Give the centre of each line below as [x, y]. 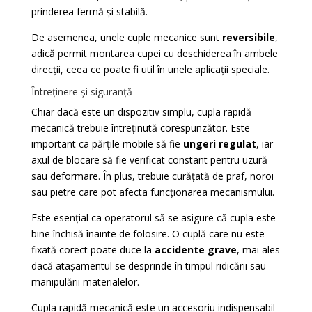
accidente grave [195, 250]
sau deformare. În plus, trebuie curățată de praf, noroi [152, 176]
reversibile [248, 37]
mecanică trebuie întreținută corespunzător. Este [140, 128]
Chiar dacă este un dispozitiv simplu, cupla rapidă [141, 112]
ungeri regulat [219, 144]
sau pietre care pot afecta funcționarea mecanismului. [153, 192]
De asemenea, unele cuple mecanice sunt [126, 37]
